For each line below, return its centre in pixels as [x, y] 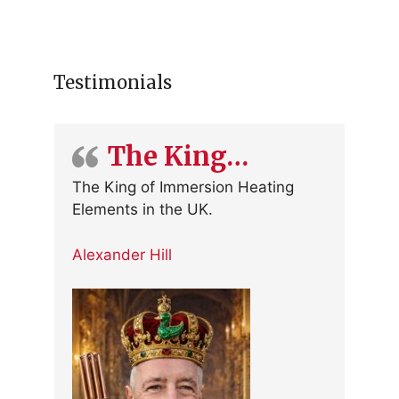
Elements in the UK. [142, 210]
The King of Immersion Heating [183, 187]
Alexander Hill [122, 254]
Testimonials [113, 83]
